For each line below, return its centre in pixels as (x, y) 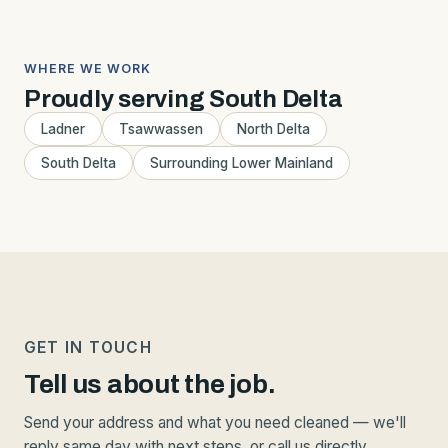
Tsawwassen (161, 128)
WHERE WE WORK (87, 68)
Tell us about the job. (150, 383)
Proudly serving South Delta (183, 98)
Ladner (63, 128)
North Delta (273, 128)
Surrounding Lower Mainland (241, 162)
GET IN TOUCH (88, 347)
